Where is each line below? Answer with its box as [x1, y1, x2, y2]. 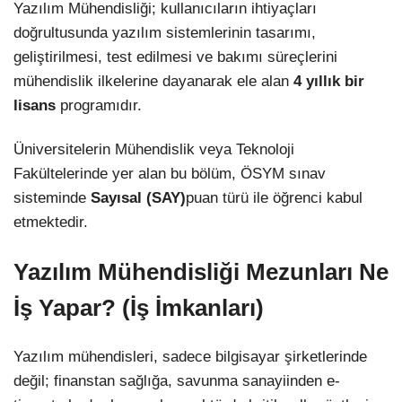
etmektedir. [13, 213, 88, 231]
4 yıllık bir [293, 72, 364, 90]
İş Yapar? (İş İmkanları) [13, 295, 264, 321]
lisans [13, 96, 56, 114]
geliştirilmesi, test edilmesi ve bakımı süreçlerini [13, 48, 337, 66]
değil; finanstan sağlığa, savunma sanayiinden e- [13, 372, 340, 390]
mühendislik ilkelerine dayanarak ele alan [13, 72, 293, 90]
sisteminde [13, 188, 91, 206]
